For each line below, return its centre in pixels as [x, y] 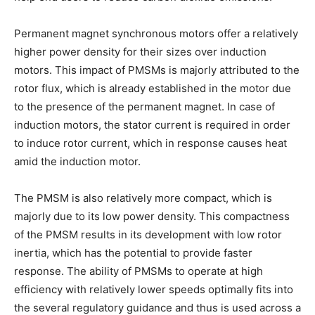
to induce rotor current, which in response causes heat [150, 143]
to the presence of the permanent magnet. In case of [144, 106]
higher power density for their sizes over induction [140, 51]
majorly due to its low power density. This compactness [152, 216]
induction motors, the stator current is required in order [152, 124]
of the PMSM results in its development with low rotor [148, 234]
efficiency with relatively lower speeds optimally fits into [154, 289]
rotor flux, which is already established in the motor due [153, 88]
